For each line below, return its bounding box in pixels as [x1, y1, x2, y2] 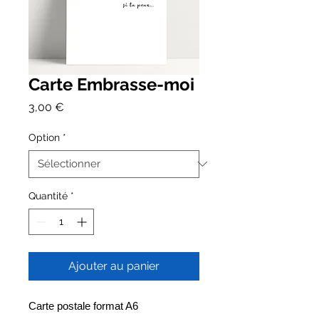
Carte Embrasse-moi [28, 73, 194, 95]
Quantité [28, 189, 68, 202]
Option [28, 131, 60, 143]
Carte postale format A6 [28, 299, 138, 312]
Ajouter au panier [68, 258, 159, 273]
